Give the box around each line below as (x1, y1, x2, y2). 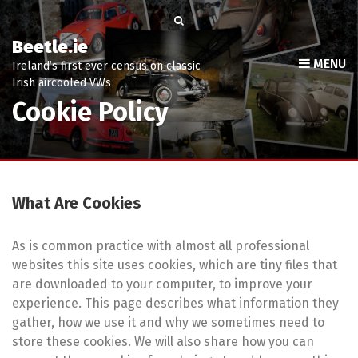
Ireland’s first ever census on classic (12, 59, 201, 73)
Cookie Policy (12, 96, 169, 127)
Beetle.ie (12, 36, 88, 58)
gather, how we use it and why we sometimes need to (12, 314, 324, 330)
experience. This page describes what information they (12, 295, 339, 311)
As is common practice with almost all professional (12, 237, 309, 253)
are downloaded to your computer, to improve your (12, 276, 312, 292)
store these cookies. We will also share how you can (12, 333, 314, 349)
